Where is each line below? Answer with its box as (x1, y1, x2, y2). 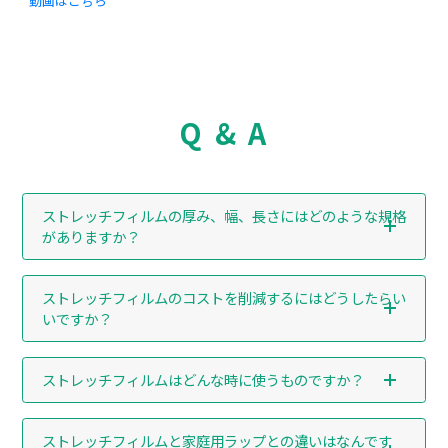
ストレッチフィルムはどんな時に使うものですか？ (41, 369, 364, 391)
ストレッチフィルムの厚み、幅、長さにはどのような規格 (41, 205, 406, 227)
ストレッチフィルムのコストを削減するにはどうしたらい (41, 287, 406, 309)
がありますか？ (41, 226, 140, 248)
